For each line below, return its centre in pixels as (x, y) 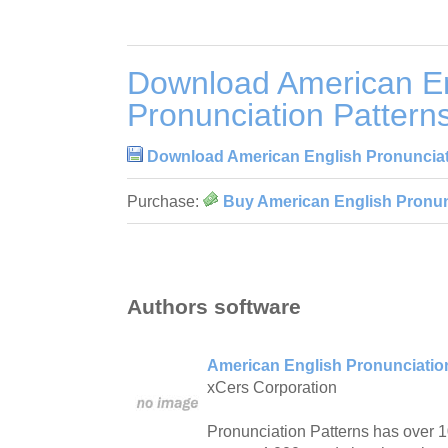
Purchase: (165, 202)
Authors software (214, 306)
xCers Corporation (272, 387)
